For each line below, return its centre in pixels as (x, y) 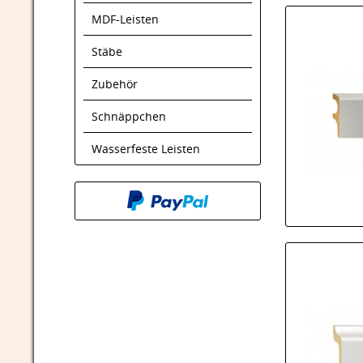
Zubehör (115, 84)
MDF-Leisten (125, 19)
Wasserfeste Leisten (146, 149)
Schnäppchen (129, 116)
